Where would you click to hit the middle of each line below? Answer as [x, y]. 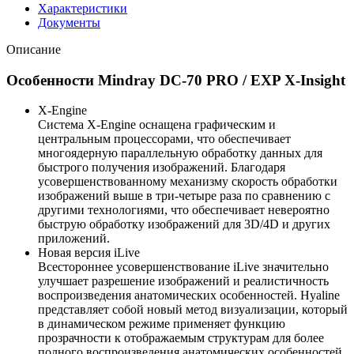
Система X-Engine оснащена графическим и [157, 125]
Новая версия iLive [90, 253]
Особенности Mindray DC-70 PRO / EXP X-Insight [176, 80]
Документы [69, 22]
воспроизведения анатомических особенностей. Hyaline [189, 296]
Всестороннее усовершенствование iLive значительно [183, 267]
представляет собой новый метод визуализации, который [193, 310]
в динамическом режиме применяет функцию [162, 324]
